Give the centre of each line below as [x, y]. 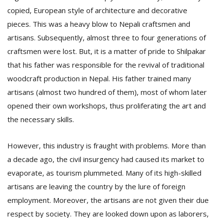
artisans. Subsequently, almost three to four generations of [107, 37]
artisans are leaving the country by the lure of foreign [96, 186]
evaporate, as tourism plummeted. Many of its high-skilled [104, 173]
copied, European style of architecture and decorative [97, 10]
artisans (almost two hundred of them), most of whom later [107, 92]
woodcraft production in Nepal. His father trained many [99, 78]
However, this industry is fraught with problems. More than [107, 145]
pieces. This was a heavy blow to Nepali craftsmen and [99, 24]
